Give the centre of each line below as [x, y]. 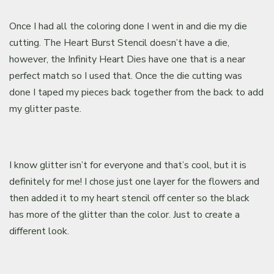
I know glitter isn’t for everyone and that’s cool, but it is [128, 165]
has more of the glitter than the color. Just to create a [125, 214]
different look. [39, 231]
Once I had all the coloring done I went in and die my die [128, 26]
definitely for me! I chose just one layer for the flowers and [135, 181]
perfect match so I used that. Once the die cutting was [126, 76]
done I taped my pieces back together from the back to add [137, 92]
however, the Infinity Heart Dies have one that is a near [128, 59]
